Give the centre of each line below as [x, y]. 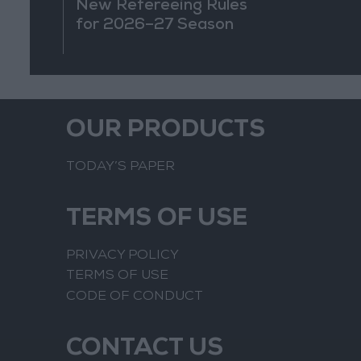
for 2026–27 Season [155, 25]
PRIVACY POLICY [122, 255]
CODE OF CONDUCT [135, 297]
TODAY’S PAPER [120, 167]
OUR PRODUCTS [166, 131]
